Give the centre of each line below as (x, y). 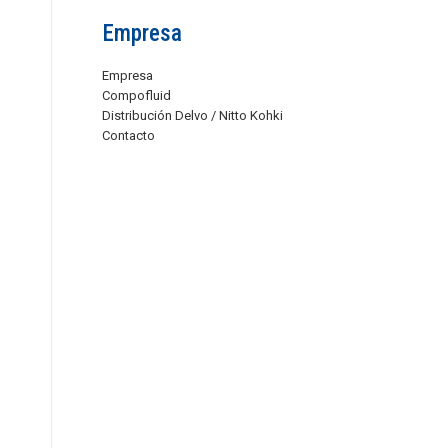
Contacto (128, 135)
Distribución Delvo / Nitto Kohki (192, 115)
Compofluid (136, 95)
